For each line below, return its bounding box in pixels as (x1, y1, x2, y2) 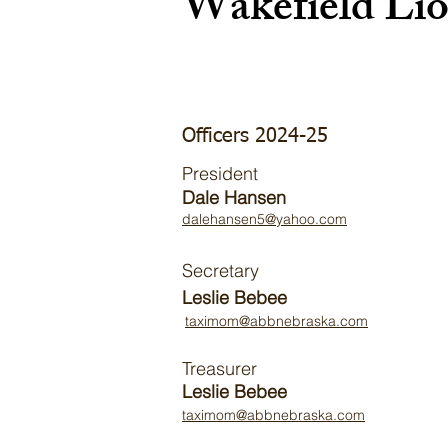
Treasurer (182, 357, 257, 380)
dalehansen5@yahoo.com (182, 210, 347, 228)
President (182, 162, 258, 185)
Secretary (182, 259, 259, 282)
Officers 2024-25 (182, 126, 328, 146)
